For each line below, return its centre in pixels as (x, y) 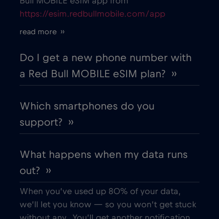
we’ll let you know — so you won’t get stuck (108, 205)
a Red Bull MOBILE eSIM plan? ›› (98, 74)
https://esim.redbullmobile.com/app (92, 14)
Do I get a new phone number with (106, 58)
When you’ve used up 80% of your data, (100, 192)
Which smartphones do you (87, 106)
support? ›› (46, 122)
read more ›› (42, 32)
